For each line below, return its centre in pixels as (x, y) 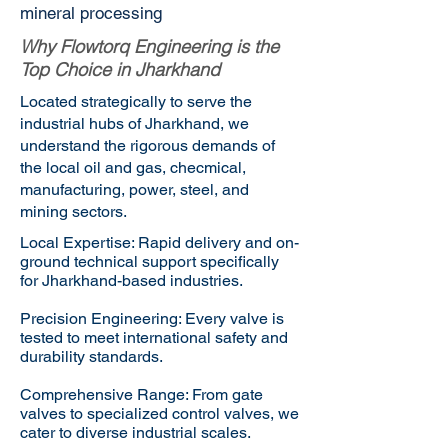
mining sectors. (73, 211)
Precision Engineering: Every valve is (152, 318)
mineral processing (91, 13)
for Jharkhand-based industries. (131, 280)
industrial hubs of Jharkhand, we (134, 123)
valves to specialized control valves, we (159, 413)
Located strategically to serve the (136, 101)
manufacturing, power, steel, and (134, 189)
